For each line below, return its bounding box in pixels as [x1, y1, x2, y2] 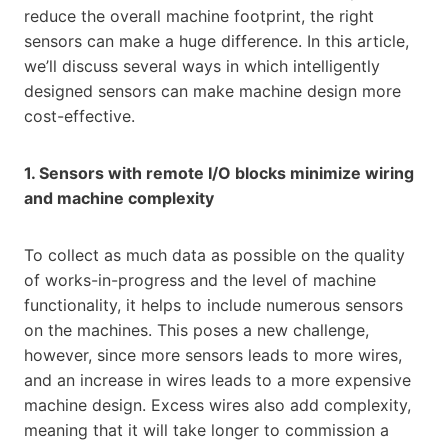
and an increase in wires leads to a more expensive [24, 369, 411, 390]
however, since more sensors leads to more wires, [24, 344, 402, 365]
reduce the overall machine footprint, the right [24, 5, 374, 26]
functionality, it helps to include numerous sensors [24, 294, 403, 315]
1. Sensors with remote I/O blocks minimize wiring [24, 162, 414, 183]
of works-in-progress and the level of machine [24, 269, 376, 290]
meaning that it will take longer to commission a [24, 419, 389, 440]
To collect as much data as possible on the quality [24, 244, 405, 265]
